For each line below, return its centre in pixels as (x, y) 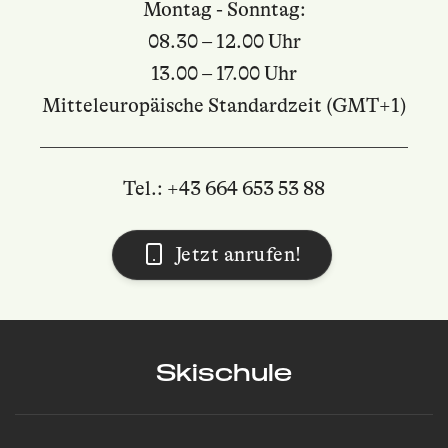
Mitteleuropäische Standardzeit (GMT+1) (224, 106)
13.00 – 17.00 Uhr (224, 74)
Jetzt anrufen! (238, 255)
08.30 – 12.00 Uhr (224, 42)
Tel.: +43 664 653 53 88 (224, 189)
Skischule (224, 372)
